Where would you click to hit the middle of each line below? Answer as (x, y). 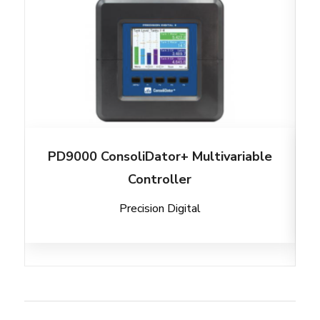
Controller (160, 179)
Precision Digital (160, 208)
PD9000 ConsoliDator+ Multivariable (160, 156)
